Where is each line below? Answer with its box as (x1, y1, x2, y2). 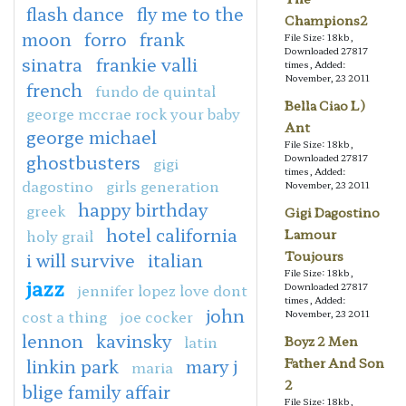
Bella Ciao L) (284, 96, 365, 115)
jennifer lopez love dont (77, 278, 247, 301)
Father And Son (284, 353, 384, 372)
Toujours (284, 246, 343, 266)
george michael (26, 123, 157, 150)
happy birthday (78, 196, 208, 222)
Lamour (284, 225, 336, 244)
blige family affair (22, 378, 170, 404)
